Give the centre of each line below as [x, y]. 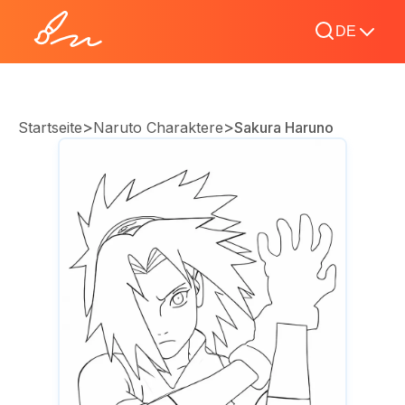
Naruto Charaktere [158, 127]
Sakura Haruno [284, 127]
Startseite [50, 127]
